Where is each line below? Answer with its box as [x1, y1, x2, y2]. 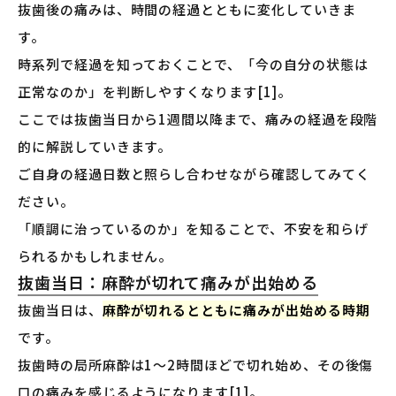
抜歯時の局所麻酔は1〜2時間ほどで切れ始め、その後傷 [18, 355, 374, 375]
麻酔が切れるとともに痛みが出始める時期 [102, 301, 370, 320]
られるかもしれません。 [18, 247, 173, 266]
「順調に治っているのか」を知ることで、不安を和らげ [18, 219, 369, 239]
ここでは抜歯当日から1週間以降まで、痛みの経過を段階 [18, 110, 378, 129]
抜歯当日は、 [18, 301, 103, 320]
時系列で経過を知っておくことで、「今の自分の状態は [18, 55, 369, 74]
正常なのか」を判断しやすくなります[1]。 [18, 82, 292, 102]
